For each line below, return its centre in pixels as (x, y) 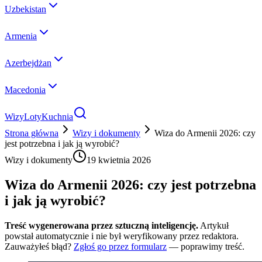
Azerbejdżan (28, 63)
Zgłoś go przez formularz (120, 246)
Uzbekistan (25, 9)
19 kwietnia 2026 (119, 160)
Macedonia (25, 90)
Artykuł (214, 225)
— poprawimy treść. (207, 246)
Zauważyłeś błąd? (38, 246)
